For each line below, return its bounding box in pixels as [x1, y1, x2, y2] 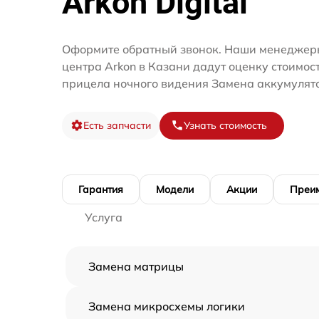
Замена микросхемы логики [88, 298, 245, 313]
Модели [156, 182, 194, 196]
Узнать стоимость [184, 118, 267, 132]
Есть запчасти [83, 118, 151, 132]
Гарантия [78, 182, 123, 196]
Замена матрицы [88, 258, 184, 273]
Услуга [85, 209, 122, 224]
